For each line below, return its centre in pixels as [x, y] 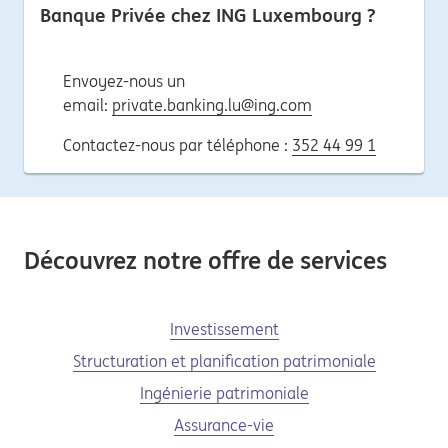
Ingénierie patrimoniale [224, 392]
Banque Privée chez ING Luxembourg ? [208, 14]
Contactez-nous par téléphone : [177, 144]
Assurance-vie [224, 424]
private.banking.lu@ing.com [212, 104]
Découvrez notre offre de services [205, 260]
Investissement [224, 328]
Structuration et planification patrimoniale [224, 360]
